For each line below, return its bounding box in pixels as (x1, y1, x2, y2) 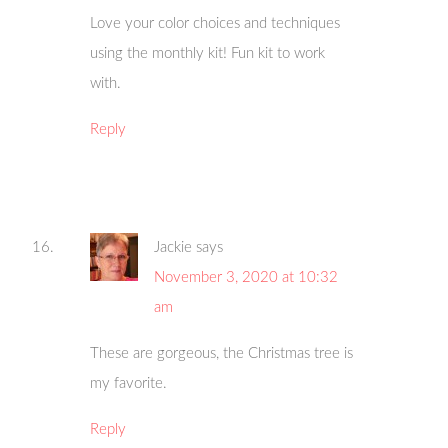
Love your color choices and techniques (90, 16, 341, 32)
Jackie (154, 240, 193, 256)
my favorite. (90, 376, 168, 392)
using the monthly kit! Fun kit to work (90, 46, 326, 62)
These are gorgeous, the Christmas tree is (90, 346, 354, 362)
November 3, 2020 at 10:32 (154, 270, 339, 286)
